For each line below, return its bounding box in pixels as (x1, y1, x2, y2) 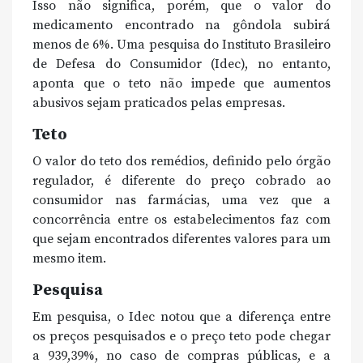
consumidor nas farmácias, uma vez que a (32, 192, 331, 208)
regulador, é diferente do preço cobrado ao (32, 173, 331, 189)
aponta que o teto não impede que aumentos (32, 75, 331, 92)
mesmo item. (32, 250, 106, 267)
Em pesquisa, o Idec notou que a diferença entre (32, 309, 331, 325)
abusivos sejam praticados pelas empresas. (32, 95, 285, 111)
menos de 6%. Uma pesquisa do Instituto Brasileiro (32, 36, 331, 53)
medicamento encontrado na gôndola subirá (32, 17, 331, 33)
